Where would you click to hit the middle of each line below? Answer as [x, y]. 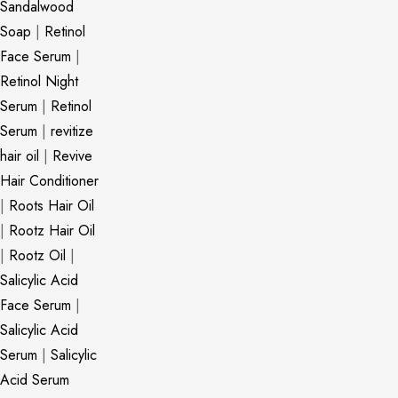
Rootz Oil [37, 255]
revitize [72, 131]
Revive [72, 156]
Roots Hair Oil [52, 206]
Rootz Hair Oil [52, 231]
